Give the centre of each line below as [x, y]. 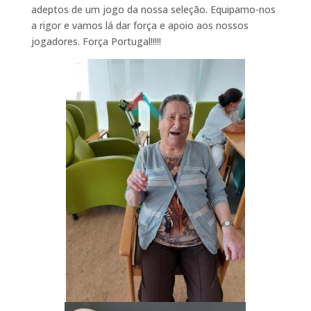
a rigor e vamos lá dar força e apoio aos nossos [140, 25]
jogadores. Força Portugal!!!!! [96, 41]
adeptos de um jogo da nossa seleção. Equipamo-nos [153, 9]
